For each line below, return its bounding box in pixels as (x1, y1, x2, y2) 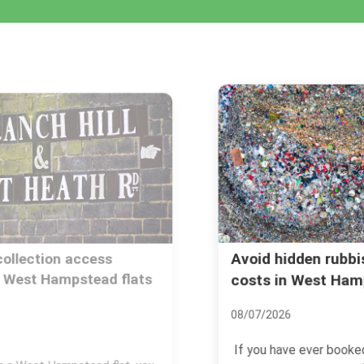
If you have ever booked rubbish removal (65, 344, 296, 361)
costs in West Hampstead (62, 271, 247, 291)
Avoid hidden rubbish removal (62, 249, 274, 269)
